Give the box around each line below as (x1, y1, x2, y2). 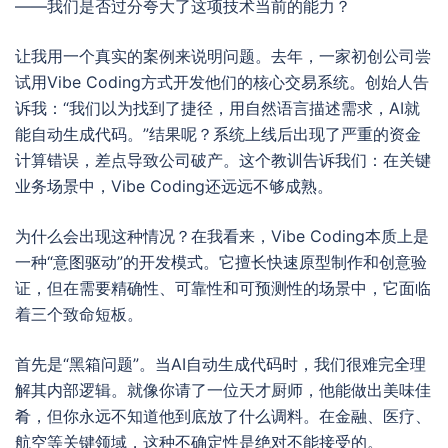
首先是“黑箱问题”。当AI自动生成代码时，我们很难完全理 (15, 354, 426, 374)
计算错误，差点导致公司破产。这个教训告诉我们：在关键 (15, 150, 431, 170)
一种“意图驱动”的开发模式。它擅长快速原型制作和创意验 (15, 252, 427, 272)
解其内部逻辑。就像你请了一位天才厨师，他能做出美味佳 (15, 380, 431, 400)
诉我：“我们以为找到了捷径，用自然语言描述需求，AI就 (15, 98, 420, 118)
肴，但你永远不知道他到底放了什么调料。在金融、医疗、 (15, 406, 431, 426)
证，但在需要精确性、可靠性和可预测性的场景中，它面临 (15, 278, 431, 298)
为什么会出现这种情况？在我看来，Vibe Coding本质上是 (15, 226, 429, 246)
